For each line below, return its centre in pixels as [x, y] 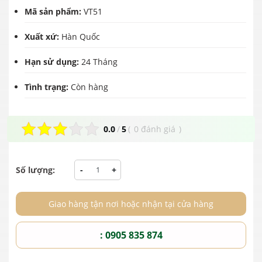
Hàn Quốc [81, 36]
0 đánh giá [155, 129]
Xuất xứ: [43, 36]
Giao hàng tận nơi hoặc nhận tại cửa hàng [131, 204]
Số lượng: [35, 170]
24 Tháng [99, 61]
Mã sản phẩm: [54, 11]
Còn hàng [89, 87]
